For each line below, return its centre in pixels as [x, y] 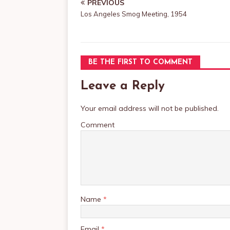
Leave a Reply [123, 86]
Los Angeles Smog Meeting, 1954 [134, 14]
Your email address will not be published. [150, 108]
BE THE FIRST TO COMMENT [140, 62]
